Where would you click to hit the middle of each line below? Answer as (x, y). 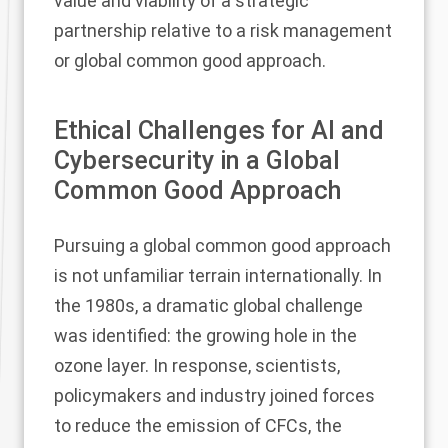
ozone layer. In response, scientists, (197, 365)
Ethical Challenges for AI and (219, 130)
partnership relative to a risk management (223, 30)
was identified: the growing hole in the (205, 335)
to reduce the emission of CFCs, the (198, 425)
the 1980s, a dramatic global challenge (208, 305)
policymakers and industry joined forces (214, 395)
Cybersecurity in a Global (197, 160)
